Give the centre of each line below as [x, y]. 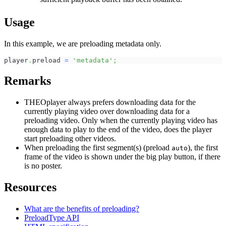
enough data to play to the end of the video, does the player [118, 129]
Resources [30, 187]
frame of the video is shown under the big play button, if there [122, 156]
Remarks [27, 80]
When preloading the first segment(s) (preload [98, 147]
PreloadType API [52, 217]
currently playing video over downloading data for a [107, 111]
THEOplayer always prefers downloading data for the [110, 102]
